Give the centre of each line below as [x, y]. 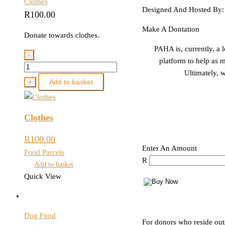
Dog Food [40, 216]
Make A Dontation [171, 29]
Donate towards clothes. [62, 35]
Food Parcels [44, 152]
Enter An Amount [170, 148]
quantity [36, 79]
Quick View [43, 177]
